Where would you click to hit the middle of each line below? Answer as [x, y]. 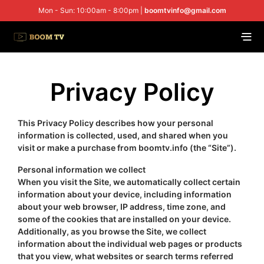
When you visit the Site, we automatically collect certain [129, 181]
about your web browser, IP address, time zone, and [122, 206]
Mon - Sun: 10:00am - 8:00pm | [91, 10]
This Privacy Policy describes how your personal [115, 123]
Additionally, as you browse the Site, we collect [112, 231]
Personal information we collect [82, 169]
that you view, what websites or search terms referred [126, 256]
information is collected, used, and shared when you [123, 135]
